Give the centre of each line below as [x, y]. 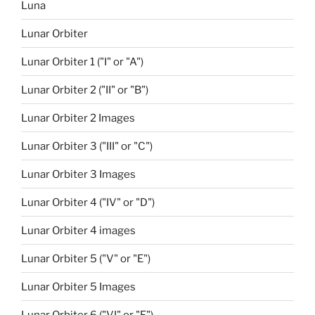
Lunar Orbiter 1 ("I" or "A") [82, 62]
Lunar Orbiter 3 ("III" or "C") [87, 146]
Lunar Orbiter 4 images [78, 230]
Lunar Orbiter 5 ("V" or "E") [86, 258]
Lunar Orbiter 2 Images [78, 118]
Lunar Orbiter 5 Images [78, 287]
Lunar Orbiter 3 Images [78, 174]
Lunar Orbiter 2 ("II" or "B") [85, 90]
